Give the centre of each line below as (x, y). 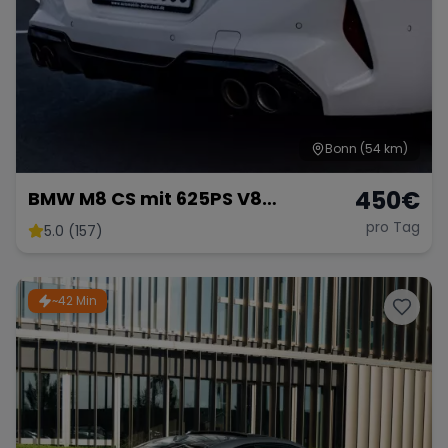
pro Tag (393, 227)
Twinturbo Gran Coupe (136, 226)
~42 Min (74, 300)
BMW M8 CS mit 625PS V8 (145, 198)
